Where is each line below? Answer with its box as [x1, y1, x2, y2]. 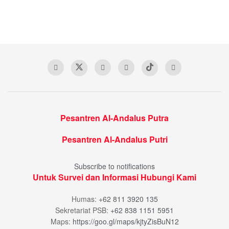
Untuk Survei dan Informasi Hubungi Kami [33, 171, 196, 184]
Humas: [71, 194, 99, 204]
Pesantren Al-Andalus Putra [60, 112, 169, 124]
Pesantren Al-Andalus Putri [61, 133, 168, 146]
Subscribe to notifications [74, 161, 155, 172]
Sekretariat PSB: [55, 205, 110, 216]
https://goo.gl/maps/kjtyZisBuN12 [72, 216, 179, 227]
